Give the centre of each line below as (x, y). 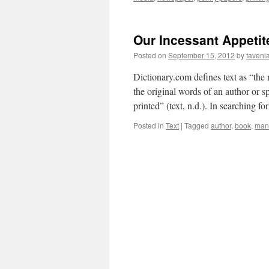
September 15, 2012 (201, 55)
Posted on (150, 55)
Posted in (149, 125)
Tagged (197, 125)
